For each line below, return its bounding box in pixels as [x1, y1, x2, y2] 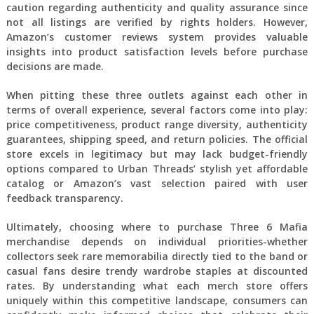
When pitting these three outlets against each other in [6, 88, 308, 102]
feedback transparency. [6, 191, 123, 205]
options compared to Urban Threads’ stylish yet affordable [6, 161, 308, 175]
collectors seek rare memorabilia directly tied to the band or [6, 249, 308, 263]
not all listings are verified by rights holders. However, [6, 15, 308, 29]
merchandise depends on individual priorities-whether [6, 234, 308, 248]
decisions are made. [6, 59, 104, 73]
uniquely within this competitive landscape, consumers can [6, 293, 308, 307]
